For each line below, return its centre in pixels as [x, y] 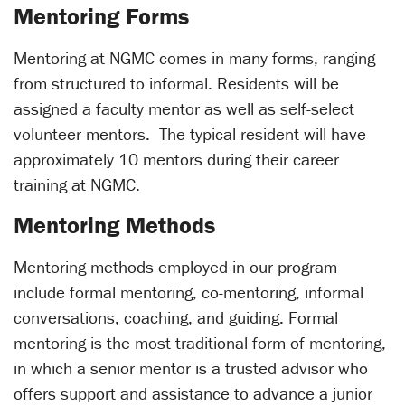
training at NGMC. [77, 185]
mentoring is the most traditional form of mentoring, [200, 343]
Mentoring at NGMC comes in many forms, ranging [194, 58]
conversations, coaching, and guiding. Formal [176, 318]
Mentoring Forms [101, 17]
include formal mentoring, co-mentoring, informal [188, 292]
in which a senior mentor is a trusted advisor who [191, 368]
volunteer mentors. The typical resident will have [190, 134]
